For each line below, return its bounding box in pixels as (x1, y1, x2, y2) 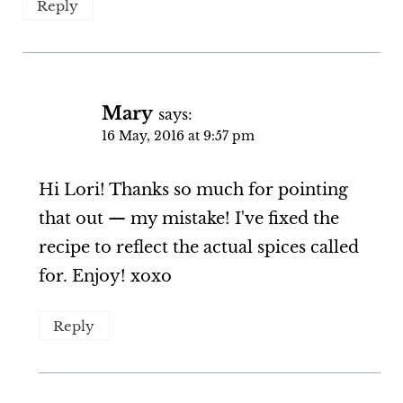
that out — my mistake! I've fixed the (38, 208, 339, 228)
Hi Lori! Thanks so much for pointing (38, 179, 348, 200)
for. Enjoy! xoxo (38, 265, 172, 286)
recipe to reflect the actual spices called (38, 237, 359, 257)
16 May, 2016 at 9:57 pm (101, 128, 255, 145)
